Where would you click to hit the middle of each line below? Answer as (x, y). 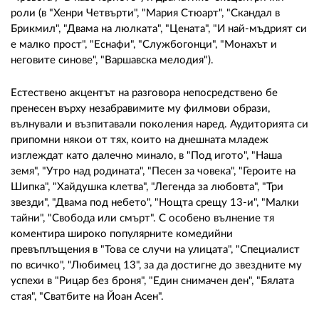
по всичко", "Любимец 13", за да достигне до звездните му (156, 265)
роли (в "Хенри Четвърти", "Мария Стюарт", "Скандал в (145, 13)
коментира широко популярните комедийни (122, 234)
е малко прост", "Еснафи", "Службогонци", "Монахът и (144, 44)
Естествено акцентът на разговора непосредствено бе (144, 93)
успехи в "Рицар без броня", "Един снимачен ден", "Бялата (152, 281)
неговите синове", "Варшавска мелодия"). (112, 60)
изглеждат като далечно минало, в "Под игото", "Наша (146, 155)
